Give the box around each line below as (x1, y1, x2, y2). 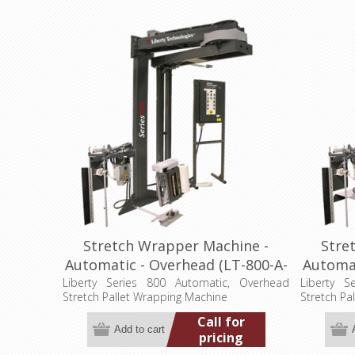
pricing (198, 328, 243, 346)
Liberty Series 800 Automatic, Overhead (63, 274, 289, 290)
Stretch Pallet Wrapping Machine (63, 288, 227, 304)
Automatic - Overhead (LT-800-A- (64, 254, 288, 274)
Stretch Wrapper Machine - (83, 235, 269, 255)
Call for (197, 312, 245, 330)
